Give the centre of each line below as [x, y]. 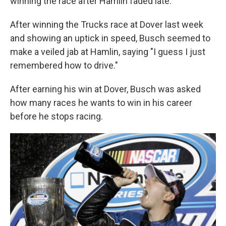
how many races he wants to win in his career [101, 102]
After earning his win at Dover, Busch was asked [105, 89]
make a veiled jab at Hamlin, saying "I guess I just [108, 51]
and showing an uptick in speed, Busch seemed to [110, 38]
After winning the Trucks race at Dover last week [107, 24]
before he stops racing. [56, 116]
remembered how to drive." [64, 65]
